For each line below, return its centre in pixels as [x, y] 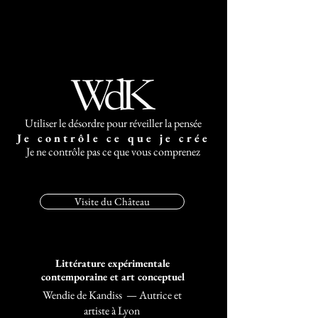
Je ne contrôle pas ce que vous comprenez [113, 152]
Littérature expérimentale [113, 263]
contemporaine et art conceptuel [113, 276]
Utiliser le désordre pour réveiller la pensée [113, 123]
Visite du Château [112, 201]
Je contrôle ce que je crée [113, 138]
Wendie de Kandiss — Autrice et [112, 295]
